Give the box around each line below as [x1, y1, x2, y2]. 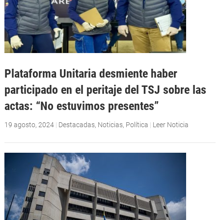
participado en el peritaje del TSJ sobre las [4, 82, 206, 97]
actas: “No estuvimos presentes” [4, 99, 159, 113]
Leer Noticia [152, 121, 189, 129]
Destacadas [58, 121, 95, 129]
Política [125, 121, 148, 129]
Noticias [97, 121, 123, 129]
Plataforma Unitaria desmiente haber [4, 66, 177, 81]
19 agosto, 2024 [4, 121, 54, 129]
